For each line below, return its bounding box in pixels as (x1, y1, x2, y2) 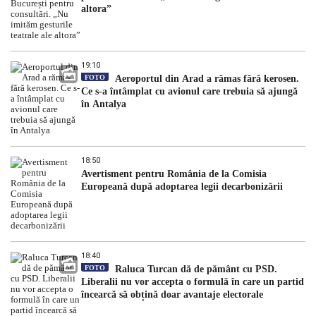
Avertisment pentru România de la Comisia (81, 169, 267, 180)
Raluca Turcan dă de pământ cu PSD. (112, 264, 277, 275)
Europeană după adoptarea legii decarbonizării (81, 181, 283, 193)
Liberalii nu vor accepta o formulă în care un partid (81, 276, 304, 288)
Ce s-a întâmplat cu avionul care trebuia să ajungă (81, 86, 298, 97)
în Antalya (81, 99, 126, 110)
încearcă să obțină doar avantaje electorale (81, 289, 263, 300)
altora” (81, 4, 111, 15)
